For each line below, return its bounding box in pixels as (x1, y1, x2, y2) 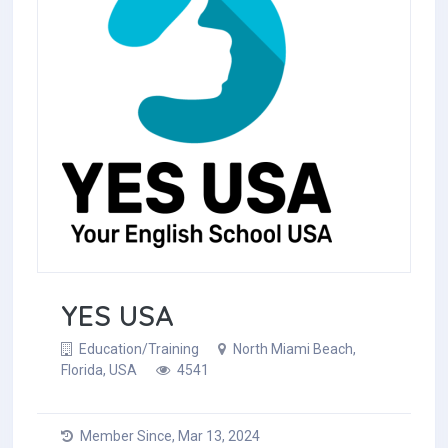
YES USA (61, 298, 173, 333)
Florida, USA (61, 362, 137, 379)
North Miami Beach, (230, 341, 356, 358)
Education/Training (76, 341, 202, 358)
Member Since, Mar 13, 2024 (77, 428, 260, 445)
